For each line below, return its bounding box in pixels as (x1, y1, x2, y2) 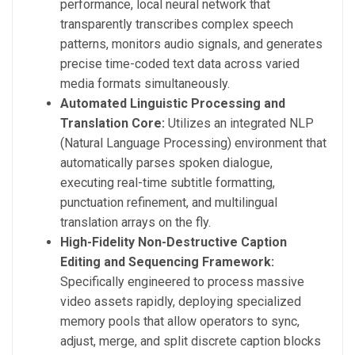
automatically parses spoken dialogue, (60, 155, 273, 171)
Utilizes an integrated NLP (165, 116, 314, 132)
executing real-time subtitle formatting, (60, 175, 275, 191)
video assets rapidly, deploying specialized (60, 294, 301, 310)
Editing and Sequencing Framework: (60, 254, 274, 270)
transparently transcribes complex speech (60, 17, 293, 32)
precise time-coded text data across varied (60, 56, 300, 72)
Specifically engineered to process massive (60, 274, 304, 290)
